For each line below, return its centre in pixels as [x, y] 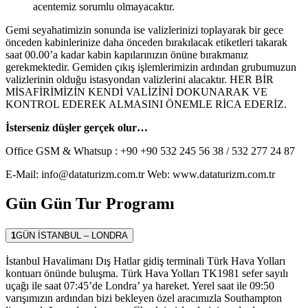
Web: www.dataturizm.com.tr [210, 174]
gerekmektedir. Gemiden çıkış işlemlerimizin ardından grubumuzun [151, 67]
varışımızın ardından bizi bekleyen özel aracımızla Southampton [144, 298]
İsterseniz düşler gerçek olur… [77, 127]
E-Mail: [23, 174]
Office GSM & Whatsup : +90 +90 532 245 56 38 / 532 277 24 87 [150, 151]
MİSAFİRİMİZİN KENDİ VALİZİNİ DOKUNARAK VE [136, 91]
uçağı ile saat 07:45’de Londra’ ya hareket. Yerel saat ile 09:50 [140, 286]
